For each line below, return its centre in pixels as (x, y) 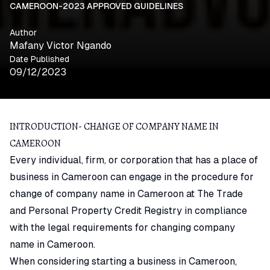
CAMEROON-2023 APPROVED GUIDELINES (96, 6)
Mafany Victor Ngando (61, 46)
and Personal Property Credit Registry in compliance (128, 211)
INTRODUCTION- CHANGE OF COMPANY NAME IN (114, 127)
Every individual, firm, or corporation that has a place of (134, 160)
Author (23, 33)
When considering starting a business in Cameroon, (123, 262)
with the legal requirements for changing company (122, 228)
